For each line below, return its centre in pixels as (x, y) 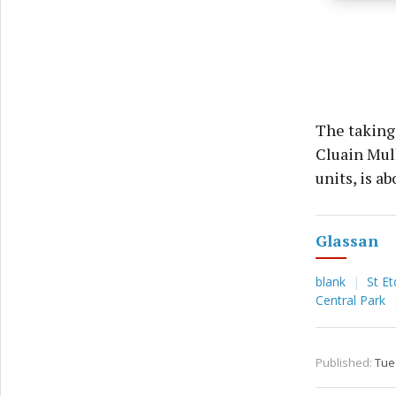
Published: (343, 363)
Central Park (352, 301)
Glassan (346, 241)
